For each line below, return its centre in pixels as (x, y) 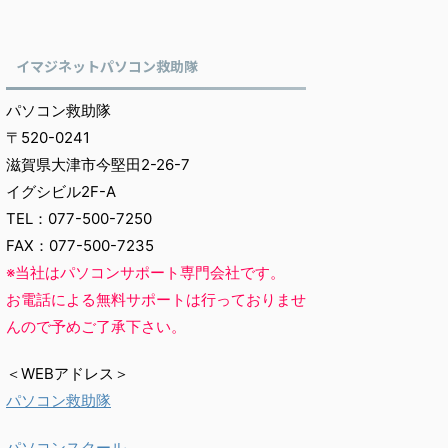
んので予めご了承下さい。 (96, 326)
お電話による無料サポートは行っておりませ (156, 299)
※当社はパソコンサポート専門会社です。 (145, 272)
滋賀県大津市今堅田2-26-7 (98, 164)
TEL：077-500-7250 (79, 218)
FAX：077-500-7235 (80, 245)
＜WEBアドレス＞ (67, 373)
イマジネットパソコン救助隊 (107, 66)
